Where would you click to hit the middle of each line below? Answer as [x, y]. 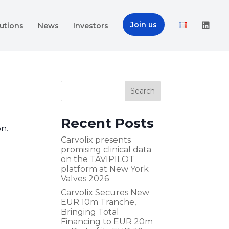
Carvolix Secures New [105, 192]
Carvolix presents [96, 140]
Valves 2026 [85, 179]
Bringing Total [90, 212]
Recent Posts [108, 123]
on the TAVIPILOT [98, 159]
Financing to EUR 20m [107, 222]
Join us [144, 25]
